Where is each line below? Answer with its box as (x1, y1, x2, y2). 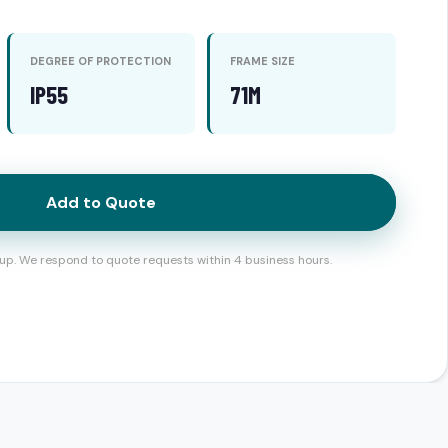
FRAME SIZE (230, 54, 296, 68)
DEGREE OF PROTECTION (29, 54, 171, 68)
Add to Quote (46, 192, 156, 213)
